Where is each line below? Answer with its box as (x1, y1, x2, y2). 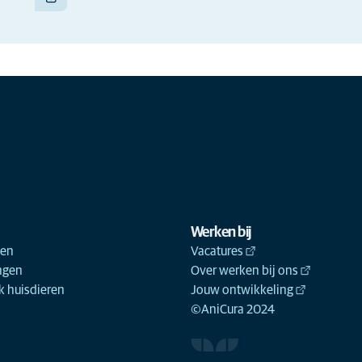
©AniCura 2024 (190, 303, 275, 316)
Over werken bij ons (190, 264, 298, 277)
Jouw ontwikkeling (190, 284, 293, 297)
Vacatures (190, 245, 243, 258)
